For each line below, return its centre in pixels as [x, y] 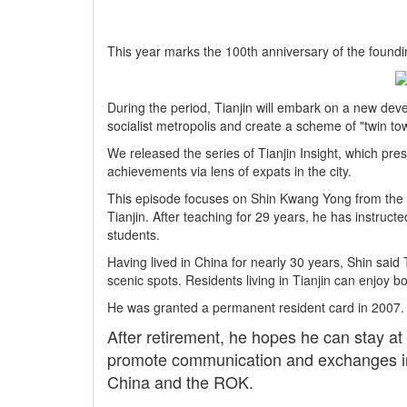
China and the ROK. [183, 382]
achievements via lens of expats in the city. [229, 171]
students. [135, 235]
